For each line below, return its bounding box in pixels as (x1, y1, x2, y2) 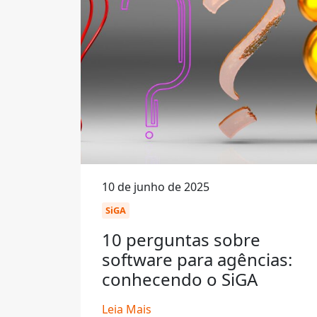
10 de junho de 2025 (102, 179, 209, 195)
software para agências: (102, 248, 292, 271)
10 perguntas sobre (102, 228, 260, 251)
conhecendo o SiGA (102, 267, 258, 291)
